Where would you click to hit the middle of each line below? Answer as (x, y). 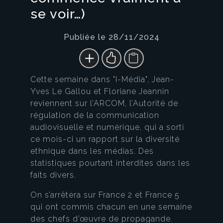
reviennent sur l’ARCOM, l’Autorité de (104, 104)
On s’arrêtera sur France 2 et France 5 (105, 195)
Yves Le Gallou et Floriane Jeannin (100, 92)
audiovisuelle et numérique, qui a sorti (107, 127)
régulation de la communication (95, 115)
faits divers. (53, 175)
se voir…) (58, 14)
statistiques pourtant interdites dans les (110, 163)
